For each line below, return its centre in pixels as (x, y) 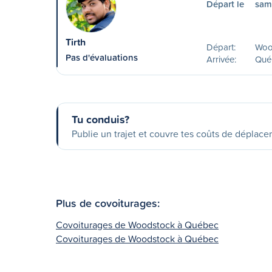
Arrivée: (221, 59)
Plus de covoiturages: (108, 202)
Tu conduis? (100, 119)
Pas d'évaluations (102, 57)
